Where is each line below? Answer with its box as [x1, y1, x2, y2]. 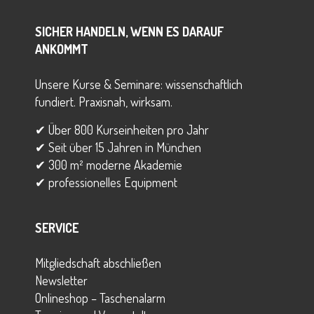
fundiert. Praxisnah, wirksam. [35, 93, 172, 109]
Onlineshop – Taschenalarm [35, 289, 165, 306]
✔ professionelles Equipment [35, 174, 177, 190]
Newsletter [35, 272, 88, 288]
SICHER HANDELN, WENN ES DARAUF [35, 23, 224, 39]
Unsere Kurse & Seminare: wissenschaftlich [35, 76, 243, 92]
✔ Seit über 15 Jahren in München [35, 139, 201, 155]
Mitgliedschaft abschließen [35, 254, 161, 271]
